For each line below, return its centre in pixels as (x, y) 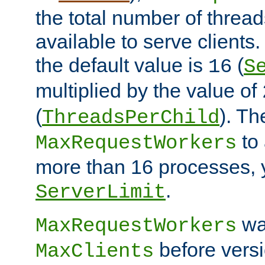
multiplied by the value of (149, 90)
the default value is (122, 65)
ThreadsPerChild (131, 117)
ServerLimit (101, 192)
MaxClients (95, 251)
